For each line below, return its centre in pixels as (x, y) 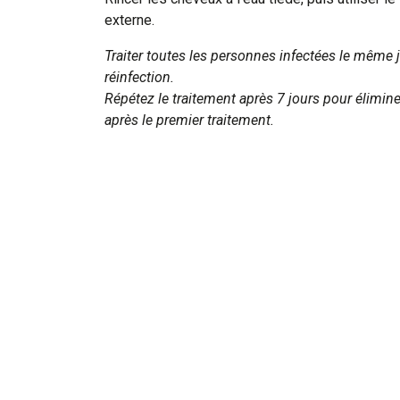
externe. (129, 20)
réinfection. (139, 77)
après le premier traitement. (189, 120)
